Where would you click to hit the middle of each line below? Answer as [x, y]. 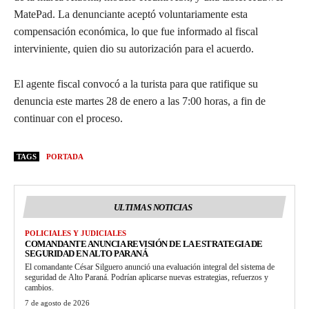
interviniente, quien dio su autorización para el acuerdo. [134, 48]
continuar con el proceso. [68, 118]
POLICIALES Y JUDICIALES [76, 233]
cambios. [39, 287]
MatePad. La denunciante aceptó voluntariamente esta [131, 14]
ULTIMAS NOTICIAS [153, 207]
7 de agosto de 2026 [57, 302]
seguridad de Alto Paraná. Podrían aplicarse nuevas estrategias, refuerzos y [147, 277]
